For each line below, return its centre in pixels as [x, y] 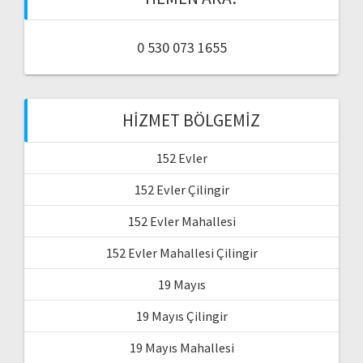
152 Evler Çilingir [181, 189]
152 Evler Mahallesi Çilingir [181, 252]
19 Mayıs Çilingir [181, 316]
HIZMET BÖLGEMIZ [191, 120]
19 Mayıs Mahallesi [181, 347]
